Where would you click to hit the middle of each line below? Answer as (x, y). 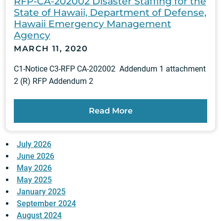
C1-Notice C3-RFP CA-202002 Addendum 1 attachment (110, 69)
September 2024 (46, 204)
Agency (32, 35)
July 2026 (34, 145)
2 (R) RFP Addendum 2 (55, 81)
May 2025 (34, 180)
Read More (110, 111)
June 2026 (36, 156)
